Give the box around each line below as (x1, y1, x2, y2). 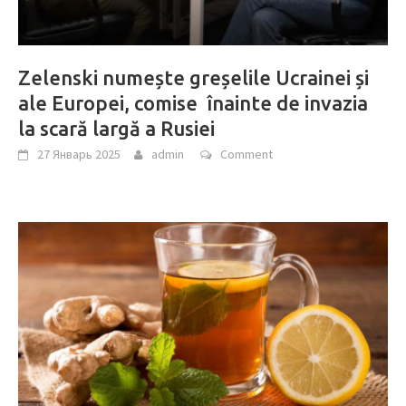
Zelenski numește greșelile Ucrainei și (18, 65, 369, 89)
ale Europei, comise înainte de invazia (18, 91, 368, 114)
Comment (220, 145, 273, 162)
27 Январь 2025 (37, 145, 121, 162)
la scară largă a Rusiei (18, 116, 215, 140)
